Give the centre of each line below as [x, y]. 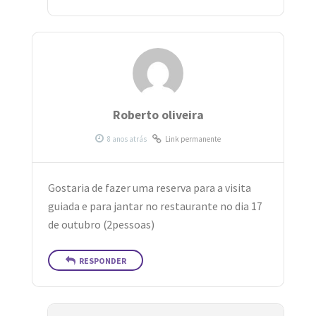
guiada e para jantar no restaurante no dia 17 [156, 206]
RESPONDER [102, 260]
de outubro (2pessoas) [102, 224]
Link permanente [193, 139]
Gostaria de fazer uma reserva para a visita [150, 188]
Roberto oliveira [158, 115]
